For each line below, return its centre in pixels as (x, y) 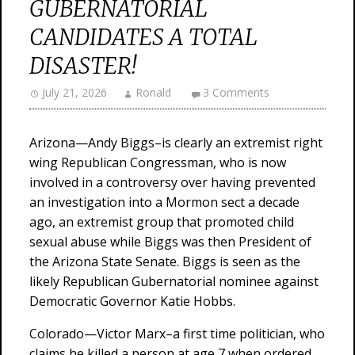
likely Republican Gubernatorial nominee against (174, 281)
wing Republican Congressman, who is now (158, 162)
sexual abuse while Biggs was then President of (170, 242)
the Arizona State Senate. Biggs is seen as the (165, 261)
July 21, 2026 (74, 92)
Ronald (153, 92)
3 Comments (236, 92)
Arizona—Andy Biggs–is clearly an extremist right (176, 143)
